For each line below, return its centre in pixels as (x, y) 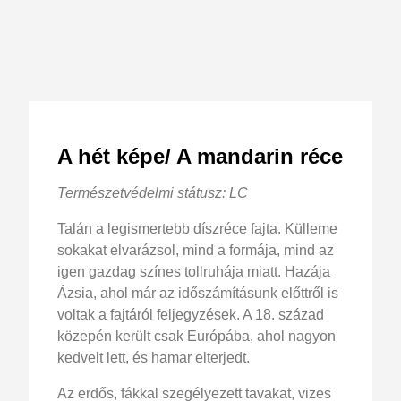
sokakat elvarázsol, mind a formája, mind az (196, 250)
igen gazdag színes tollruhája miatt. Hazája (194, 271)
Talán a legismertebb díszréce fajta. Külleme (197, 228)
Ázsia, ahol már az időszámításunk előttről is (198, 293)
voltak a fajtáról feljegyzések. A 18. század (191, 314)
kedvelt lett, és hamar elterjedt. (154, 357)
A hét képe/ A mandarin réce (200, 156)
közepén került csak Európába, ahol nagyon (196, 336)
